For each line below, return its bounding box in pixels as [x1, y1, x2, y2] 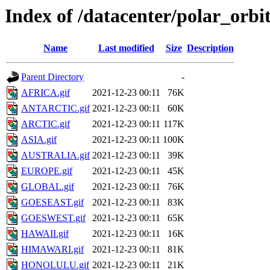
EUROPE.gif [21, 166, 72, 177]
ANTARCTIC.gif [21, 103, 90, 114]
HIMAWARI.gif [21, 244, 84, 255]
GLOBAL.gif [21, 181, 74, 192]
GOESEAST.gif [21, 197, 84, 208]
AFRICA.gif [21, 87, 70, 98]
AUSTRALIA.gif [21, 150, 90, 161]
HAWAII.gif [21, 228, 69, 239]
